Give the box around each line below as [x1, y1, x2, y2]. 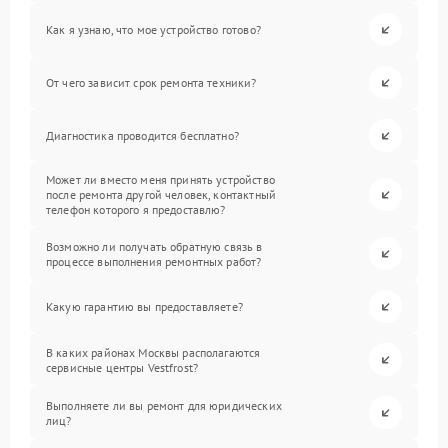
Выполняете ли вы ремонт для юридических [46, 397, 282, 413]
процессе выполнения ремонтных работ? [46, 253, 262, 269]
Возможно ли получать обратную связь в [46, 238, 263, 254]
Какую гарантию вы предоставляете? [46, 299, 243, 314]
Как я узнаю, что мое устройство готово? [46, 22, 261, 37]
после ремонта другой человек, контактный [46, 187, 276, 202]
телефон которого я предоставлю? [46, 202, 226, 217]
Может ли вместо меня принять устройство [46, 172, 275, 187]
